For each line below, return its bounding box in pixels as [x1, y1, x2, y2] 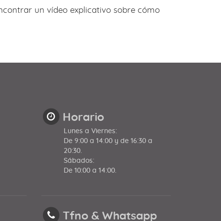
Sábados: [63, 157, 94, 164]
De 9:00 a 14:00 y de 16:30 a [63, 137, 152, 145]
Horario [62, 111, 104, 123]
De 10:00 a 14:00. [63, 167, 116, 174]
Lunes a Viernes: [63, 127, 117, 135]
